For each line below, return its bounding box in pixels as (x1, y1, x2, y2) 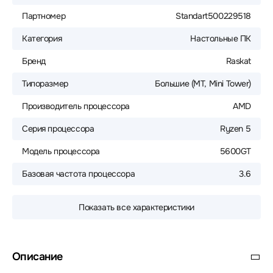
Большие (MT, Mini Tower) (155, 78, 251, 89)
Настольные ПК (190, 33, 251, 44)
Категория (22, 33, 62, 44)
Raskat (225, 55, 251, 66)
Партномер (22, 10, 66, 21)
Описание (12, 250, 63, 263)
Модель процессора (22, 146, 100, 157)
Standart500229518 (175, 10, 251, 21)
